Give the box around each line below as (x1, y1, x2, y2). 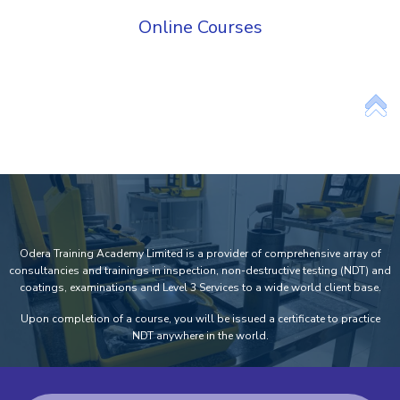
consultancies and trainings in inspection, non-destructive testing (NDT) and (9, 263, 391, 279)
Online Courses (137, 15, 262, 39)
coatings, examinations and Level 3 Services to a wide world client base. (19, 280, 381, 296)
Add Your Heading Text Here (87, 53, 312, 74)
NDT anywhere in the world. (131, 329, 269, 344)
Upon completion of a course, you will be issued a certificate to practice (20, 312, 380, 327)
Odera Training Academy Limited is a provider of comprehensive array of (19, 246, 381, 262)
